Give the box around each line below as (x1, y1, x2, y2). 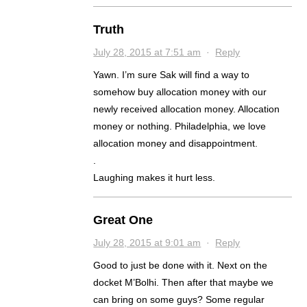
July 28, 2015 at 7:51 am (93, 47, 201, 58)
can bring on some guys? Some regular (93, 294, 265, 306)
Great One (93, 213, 153, 228)
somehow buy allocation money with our (93, 86, 267, 98)
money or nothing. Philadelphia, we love (93, 121, 267, 132)
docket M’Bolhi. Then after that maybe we (93, 277, 274, 288)
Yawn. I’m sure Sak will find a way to (93, 69, 250, 81)
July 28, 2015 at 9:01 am (93, 237, 201, 249)
